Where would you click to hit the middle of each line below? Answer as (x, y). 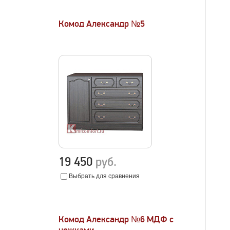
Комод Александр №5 (102, 24)
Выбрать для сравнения (104, 176)
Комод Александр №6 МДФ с (116, 219)
